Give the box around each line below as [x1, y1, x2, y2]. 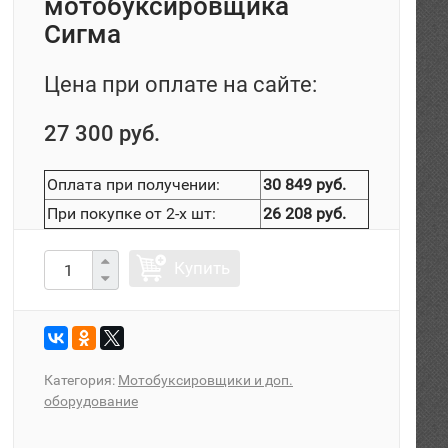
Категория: [44, 372, 118, 388]
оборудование [44, 393, 138, 409]
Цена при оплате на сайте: [44, 72, 317, 97]
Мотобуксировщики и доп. [118, 372, 293, 388]
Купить [174, 258, 230, 278]
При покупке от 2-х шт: [47, 204, 216, 223]
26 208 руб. [263, 204, 346, 223]
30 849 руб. [263, 175, 346, 194]
